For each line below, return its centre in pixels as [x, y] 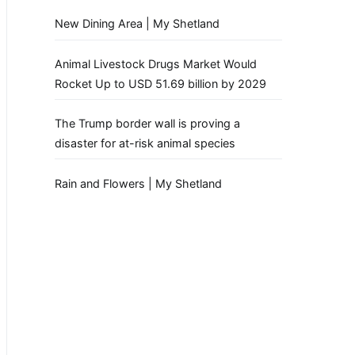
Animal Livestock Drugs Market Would [156, 63]
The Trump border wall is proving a [147, 124]
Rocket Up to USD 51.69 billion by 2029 [160, 83]
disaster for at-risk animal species [145, 143]
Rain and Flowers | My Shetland [138, 183]
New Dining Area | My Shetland [137, 24]
